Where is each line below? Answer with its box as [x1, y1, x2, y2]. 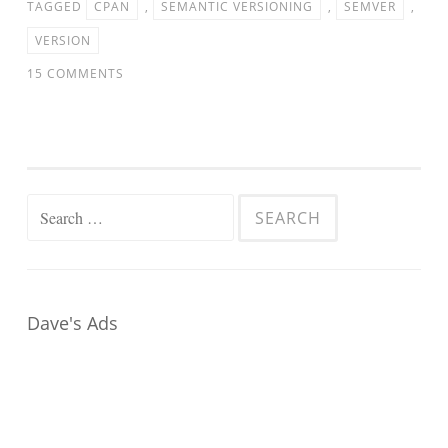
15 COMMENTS [27, 64, 124, 82]
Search [26, 197, 72, 218]
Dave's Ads [27, 310, 118, 335]
